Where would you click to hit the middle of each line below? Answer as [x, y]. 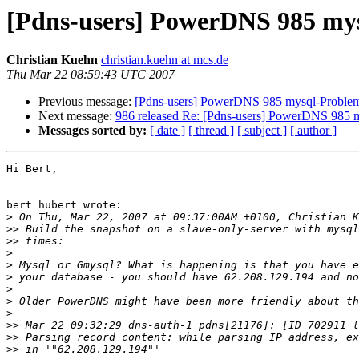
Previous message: [87, 102]
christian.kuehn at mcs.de [165, 60]
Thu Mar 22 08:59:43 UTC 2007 [91, 75]
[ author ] [313, 131]
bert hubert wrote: [64, 205]
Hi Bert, [32, 169]
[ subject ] [262, 131]
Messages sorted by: [93, 131]
